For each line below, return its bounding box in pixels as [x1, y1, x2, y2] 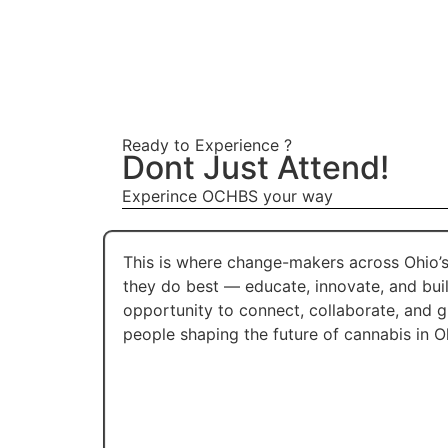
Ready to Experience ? [122, 134, 292, 155]
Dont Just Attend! [122, 147, 389, 187]
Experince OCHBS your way [122, 185, 333, 206]
